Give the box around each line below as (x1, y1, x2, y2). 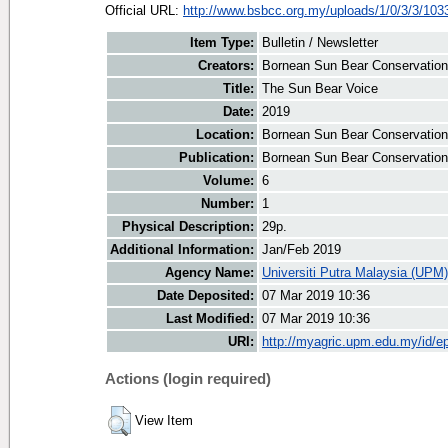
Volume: (203, 173, 254, 189)
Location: (196, 127, 254, 143)
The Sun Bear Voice (262, 81, 378, 97)
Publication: (179, 150, 254, 166)
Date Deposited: (157, 288, 254, 304)
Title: (223, 81, 254, 97)
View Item (135, 413, 193, 429)
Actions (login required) (105, 369, 271, 387)
